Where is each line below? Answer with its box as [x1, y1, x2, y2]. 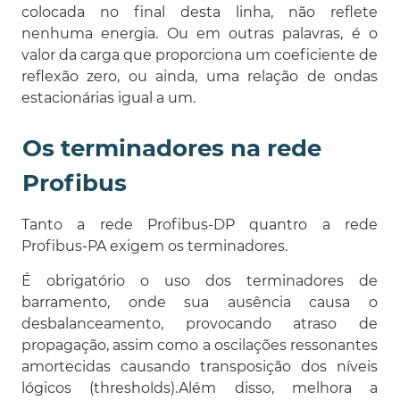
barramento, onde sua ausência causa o [21, 293, 378, 311]
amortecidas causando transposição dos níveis [21, 357, 378, 375]
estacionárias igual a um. [21, 88, 196, 106]
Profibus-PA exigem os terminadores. [21, 237, 287, 254]
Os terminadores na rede [22, 133, 321, 162]
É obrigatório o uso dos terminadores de [21, 271, 378, 289]
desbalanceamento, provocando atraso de [21, 314, 378, 332]
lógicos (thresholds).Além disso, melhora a [21, 379, 378, 396]
